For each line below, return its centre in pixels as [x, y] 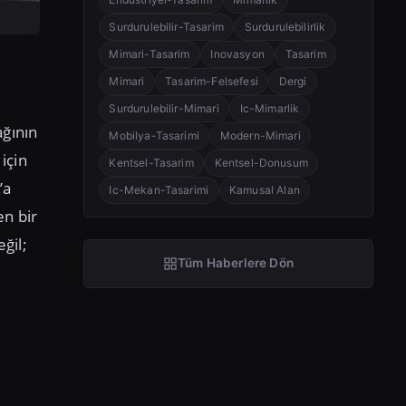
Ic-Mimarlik [270, 108]
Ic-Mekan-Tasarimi [159, 189]
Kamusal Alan [264, 189]
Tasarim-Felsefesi [212, 81]
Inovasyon [237, 53]
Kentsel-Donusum [261, 162]
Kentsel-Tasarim [151, 162]
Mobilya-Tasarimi [154, 135]
